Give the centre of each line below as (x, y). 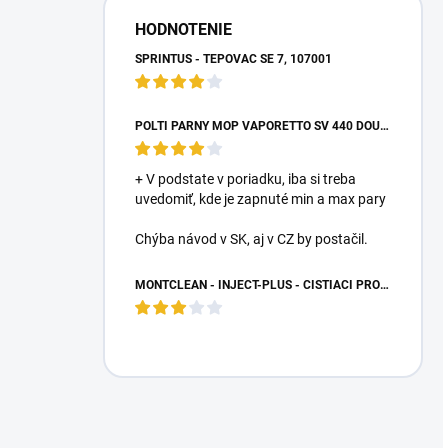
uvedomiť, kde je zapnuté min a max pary (260, 198)
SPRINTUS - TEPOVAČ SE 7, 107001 (233, 58)
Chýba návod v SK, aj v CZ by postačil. (251, 238)
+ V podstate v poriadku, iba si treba (245, 178)
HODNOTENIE (183, 29)
